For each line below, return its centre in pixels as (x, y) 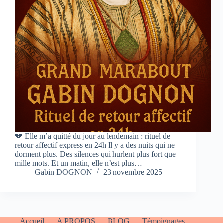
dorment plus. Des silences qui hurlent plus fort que (95, 154)
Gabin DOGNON (63, 172)
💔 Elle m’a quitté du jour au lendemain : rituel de (93, 136)
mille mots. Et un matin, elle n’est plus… (79, 163)
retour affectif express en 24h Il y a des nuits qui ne (95, 145)
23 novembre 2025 (133, 172)
